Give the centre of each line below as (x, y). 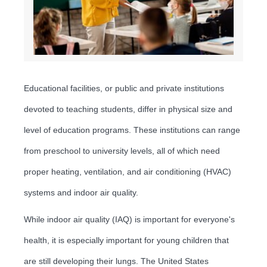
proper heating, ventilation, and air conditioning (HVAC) (128, 171)
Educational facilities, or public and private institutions (124, 88)
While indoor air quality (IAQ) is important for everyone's (129, 219)
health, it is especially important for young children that (126, 240)
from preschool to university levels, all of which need (122, 150)
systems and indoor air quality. (81, 192)
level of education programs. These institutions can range (132, 130)
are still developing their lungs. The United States (116, 261)
